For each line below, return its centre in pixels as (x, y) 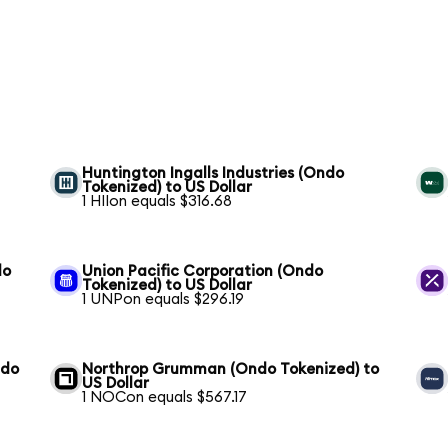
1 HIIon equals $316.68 (157, 201)
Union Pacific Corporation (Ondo (203, 271)
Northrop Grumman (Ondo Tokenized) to (231, 369)
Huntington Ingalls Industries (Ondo (213, 173)
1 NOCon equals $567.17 (165, 397)
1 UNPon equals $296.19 (163, 299)
